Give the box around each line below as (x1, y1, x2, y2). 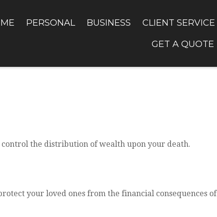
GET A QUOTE (151, 38, 214, 49)
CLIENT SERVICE (142, 17, 215, 28)
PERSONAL (26, 17, 75, 28)
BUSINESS (87, 17, 131, 28)
